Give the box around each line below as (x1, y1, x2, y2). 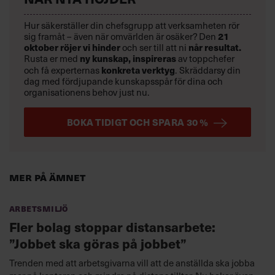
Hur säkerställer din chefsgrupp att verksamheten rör (24, 18, 239, 33)
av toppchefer (176, 52, 234, 66)
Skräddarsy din (179, 63, 241, 77)
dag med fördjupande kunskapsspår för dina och (24, 74, 223, 88)
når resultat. (188, 41, 241, 55)
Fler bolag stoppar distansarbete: (9, 217, 215, 237)
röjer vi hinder (60, 41, 120, 55)
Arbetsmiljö (9, 201, 68, 215)
